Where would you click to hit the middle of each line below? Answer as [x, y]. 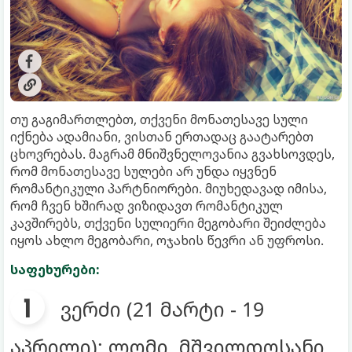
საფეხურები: [55, 269]
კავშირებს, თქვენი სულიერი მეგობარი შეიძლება [168, 223]
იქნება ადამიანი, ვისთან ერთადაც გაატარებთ [162, 136]
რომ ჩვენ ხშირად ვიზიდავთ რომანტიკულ [147, 205]
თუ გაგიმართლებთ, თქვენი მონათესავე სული [159, 119]
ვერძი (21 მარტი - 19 [162, 308]
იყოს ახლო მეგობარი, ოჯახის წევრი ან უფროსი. [167, 240]
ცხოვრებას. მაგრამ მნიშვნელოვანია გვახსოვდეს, [172, 154]
